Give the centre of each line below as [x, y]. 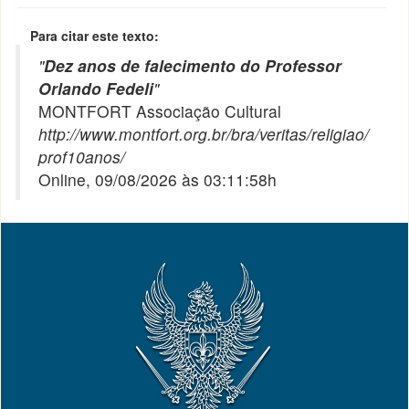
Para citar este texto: [95, 36]
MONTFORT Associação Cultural [160, 111]
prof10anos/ [82, 157]
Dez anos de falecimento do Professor [193, 65]
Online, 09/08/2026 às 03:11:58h [158, 179]
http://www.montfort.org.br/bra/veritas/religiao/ [204, 134]
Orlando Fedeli [96, 88]
